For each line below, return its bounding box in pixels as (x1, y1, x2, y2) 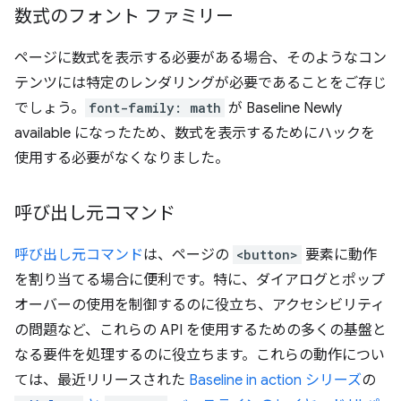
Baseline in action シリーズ (189, 371, 362, 389)
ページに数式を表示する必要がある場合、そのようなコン (14, 49, 387, 67)
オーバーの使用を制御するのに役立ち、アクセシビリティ (14, 296, 385, 314)
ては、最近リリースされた (14, 371, 189, 389)
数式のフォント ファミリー (14, 5, 234, 28)
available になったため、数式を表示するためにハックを (14, 124, 375, 142)
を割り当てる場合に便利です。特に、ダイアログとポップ (14, 271, 385, 289)
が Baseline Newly (225, 99, 342, 117)
